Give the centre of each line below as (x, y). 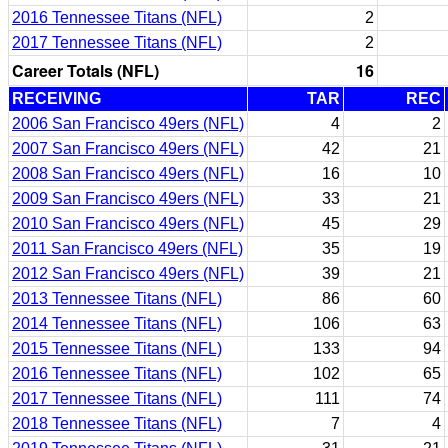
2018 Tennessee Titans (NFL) (117, 423)
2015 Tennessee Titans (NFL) (117, 348)
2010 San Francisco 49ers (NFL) (128, 223)
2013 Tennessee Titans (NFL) (117, 298)
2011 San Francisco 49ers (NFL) (127, 248)
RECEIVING (56, 98)
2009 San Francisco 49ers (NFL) (128, 198)
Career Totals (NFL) (85, 70)
